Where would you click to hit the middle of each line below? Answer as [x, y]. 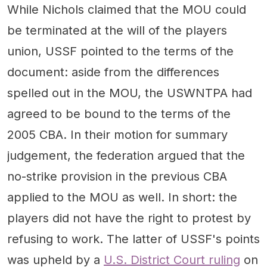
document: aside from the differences [113, 72]
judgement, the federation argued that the [126, 155]
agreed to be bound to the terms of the [119, 114]
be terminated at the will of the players [117, 30]
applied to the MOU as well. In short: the [122, 197]
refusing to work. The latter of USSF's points [133, 239]
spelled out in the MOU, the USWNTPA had [130, 93]
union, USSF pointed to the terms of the [120, 51]
